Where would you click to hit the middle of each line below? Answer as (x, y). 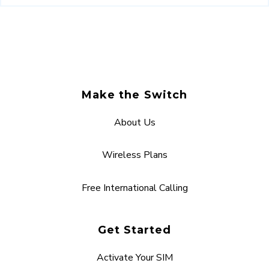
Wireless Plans (134, 155)
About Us (134, 122)
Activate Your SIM (134, 257)
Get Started (134, 230)
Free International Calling (134, 188)
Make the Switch (134, 95)
